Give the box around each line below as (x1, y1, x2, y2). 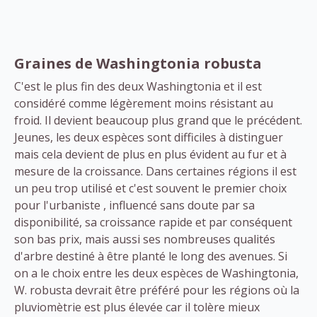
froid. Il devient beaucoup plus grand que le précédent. (14, 112, 302, 128)
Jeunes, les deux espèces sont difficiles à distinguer (14, 129, 283, 145)
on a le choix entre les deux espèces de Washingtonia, (14, 265, 299, 281)
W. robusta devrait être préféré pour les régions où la (14, 282, 299, 298)
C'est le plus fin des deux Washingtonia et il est (14, 78, 262, 94)
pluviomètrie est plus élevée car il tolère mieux (14, 299, 260, 315)
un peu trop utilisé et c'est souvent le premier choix (14, 180, 287, 196)
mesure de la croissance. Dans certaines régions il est (14, 163, 296, 179)
